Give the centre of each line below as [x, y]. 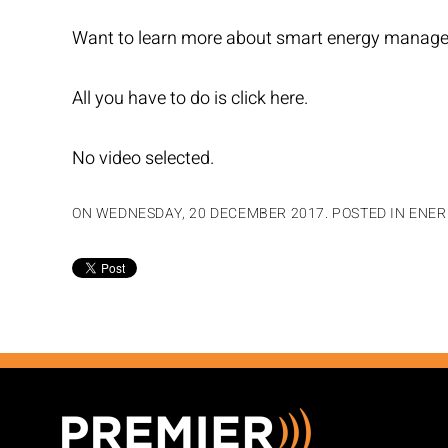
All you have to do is [151, 98]
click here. [269, 98]
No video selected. [143, 158]
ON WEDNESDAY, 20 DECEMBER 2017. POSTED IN [241, 213]
